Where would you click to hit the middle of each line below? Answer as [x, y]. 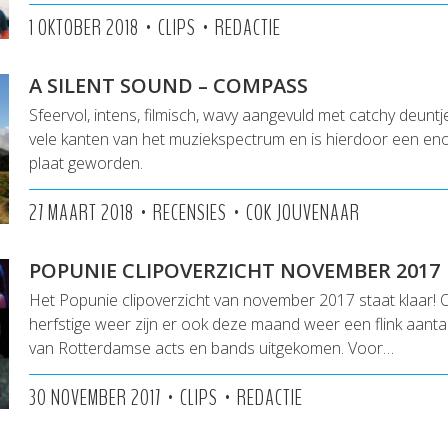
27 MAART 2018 [81, 213]
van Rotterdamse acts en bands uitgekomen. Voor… [211, 348]
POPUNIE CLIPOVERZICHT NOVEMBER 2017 [234, 270]
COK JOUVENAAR [303, 213]
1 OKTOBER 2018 [84, 28]
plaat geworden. [86, 163]
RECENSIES [190, 213]
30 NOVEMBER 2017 [95, 398]
